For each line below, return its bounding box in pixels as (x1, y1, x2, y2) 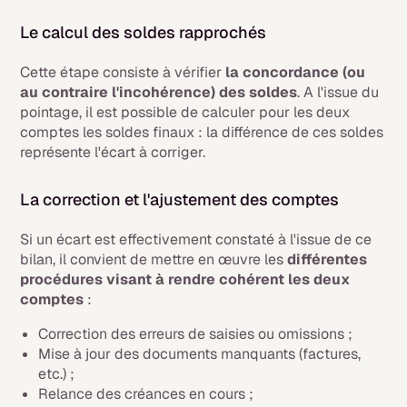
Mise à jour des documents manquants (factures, (38, 344, 362, 364)
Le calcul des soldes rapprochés (20, 22, 267, 44)
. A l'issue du (297, 83, 380, 103)
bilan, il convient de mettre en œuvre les (20, 250, 288, 270)
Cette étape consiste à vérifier (20, 63, 226, 83)
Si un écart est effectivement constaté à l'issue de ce (20, 230, 372, 250)
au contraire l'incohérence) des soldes (20, 83, 298, 103)
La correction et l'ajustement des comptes (20, 189, 340, 211)
